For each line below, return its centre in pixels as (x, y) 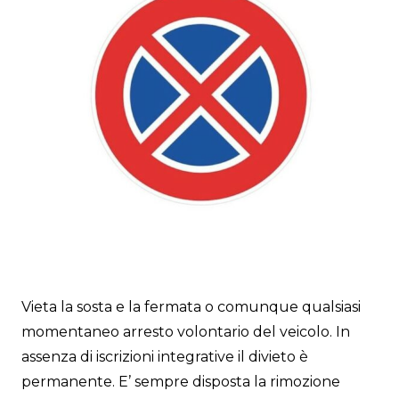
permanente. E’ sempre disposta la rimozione (181, 382)
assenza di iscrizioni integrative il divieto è (165, 357)
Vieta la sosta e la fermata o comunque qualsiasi (191, 307)
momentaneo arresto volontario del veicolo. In (186, 332)
